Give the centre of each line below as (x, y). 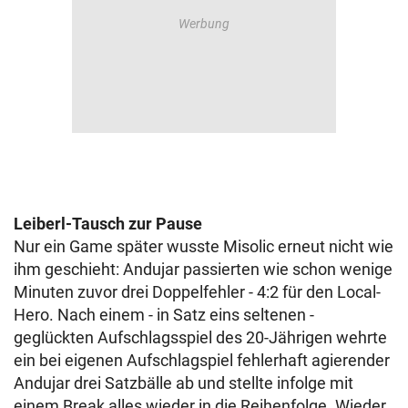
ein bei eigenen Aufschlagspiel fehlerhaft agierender (202, 360)
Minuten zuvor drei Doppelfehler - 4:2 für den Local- (197, 292)
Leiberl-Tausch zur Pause (108, 224)
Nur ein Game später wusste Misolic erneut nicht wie (204, 246)
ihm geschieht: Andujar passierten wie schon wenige (203, 269)
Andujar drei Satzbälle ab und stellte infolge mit (184, 383)
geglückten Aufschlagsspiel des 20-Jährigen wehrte (200, 337)
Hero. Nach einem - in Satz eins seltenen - (164, 315)
